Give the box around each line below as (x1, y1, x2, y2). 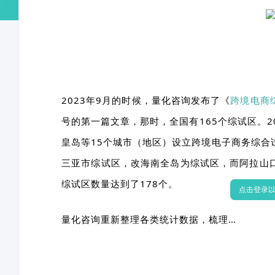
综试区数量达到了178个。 (61, 177, 178, 190)
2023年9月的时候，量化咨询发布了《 (61, 94, 231, 107)
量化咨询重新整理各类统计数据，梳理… (61, 213, 236, 226)
